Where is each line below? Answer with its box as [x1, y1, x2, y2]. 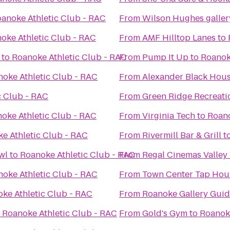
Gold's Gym [142, 207, 187, 219]
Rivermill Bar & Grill [142, 129, 221, 141]
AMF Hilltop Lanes [142, 32, 216, 44]
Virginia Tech [142, 110, 195, 122]
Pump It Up [142, 51, 188, 63]
